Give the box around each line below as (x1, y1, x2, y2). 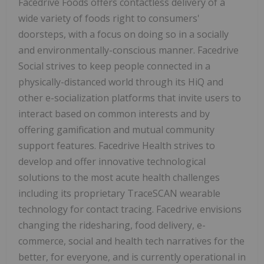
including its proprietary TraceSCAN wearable (18, 187, 220, 200)
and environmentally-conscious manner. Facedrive (18, 44, 239, 57)
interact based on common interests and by (18, 107, 210, 121)
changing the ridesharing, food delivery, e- (18, 219, 206, 232)
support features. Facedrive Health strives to (18, 139, 215, 153)
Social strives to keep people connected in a (18, 60, 210, 73)
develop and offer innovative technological (18, 155, 206, 169)
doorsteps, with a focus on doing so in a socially (18, 28, 229, 41)
